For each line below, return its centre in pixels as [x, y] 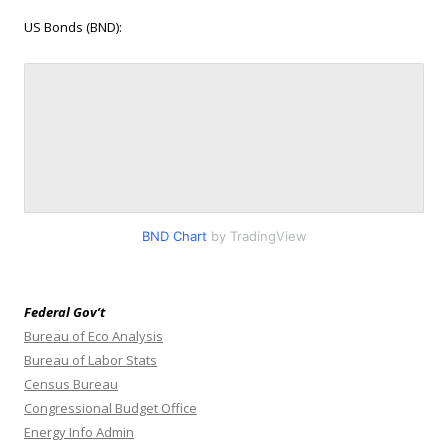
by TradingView [256, 236]
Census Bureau [71, 384]
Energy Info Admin [79, 432]
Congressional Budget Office [110, 408]
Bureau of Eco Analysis [93, 336]
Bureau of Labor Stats [90, 360]
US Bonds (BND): [73, 27]
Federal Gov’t [64, 312]
